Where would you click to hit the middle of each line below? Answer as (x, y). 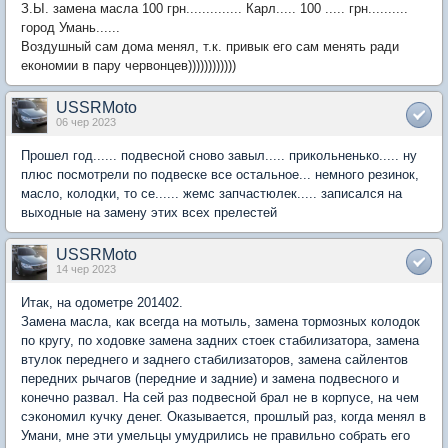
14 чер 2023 (86, 269)
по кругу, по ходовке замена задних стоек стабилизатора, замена (220, 340)
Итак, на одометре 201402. (102, 302)
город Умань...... (70, 27)
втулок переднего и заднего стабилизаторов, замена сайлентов (214, 359)
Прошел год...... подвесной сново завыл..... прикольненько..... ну (219, 155)
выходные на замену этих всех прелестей (149, 212)
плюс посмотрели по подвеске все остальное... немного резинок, (220, 174)
